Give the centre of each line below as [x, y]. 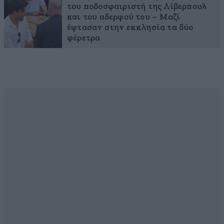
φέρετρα [84, 38]
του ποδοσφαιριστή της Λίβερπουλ [137, 6]
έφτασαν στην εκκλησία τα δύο [130, 27]
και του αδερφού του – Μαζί [124, 17]
